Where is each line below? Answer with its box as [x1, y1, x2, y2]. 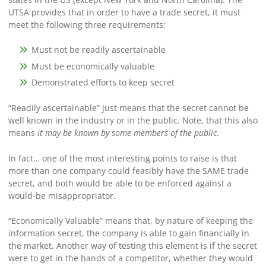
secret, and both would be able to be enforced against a [8, 177, 232, 189]
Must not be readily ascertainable [31, 44, 166, 56]
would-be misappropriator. [8, 189, 116, 201]
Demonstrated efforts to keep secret [31, 77, 175, 88]
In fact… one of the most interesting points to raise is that [8, 152, 237, 164]
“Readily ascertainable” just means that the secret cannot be [8, 102, 249, 113]
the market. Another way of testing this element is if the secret [8, 240, 257, 252]
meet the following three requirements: [8, 18, 166, 30]
